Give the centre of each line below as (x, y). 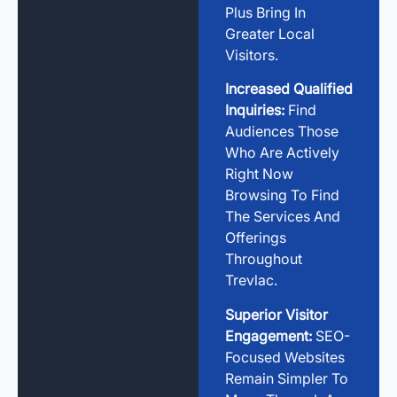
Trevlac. (251, 280)
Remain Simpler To (287, 378)
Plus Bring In (265, 12)
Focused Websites (285, 357)
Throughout (264, 259)
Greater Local (270, 33)
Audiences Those (282, 132)
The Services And (283, 217)
